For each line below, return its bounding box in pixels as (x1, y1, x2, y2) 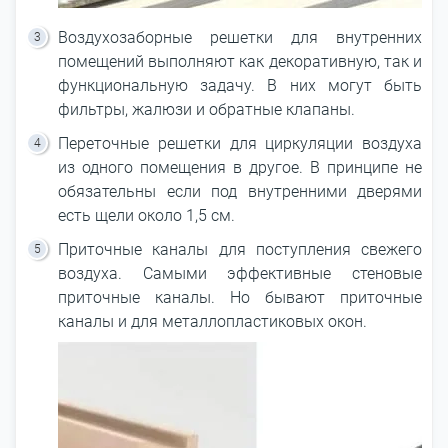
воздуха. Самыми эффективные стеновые (58, 264, 422, 283)
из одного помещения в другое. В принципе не (58, 158, 422, 177)
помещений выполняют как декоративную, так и (58, 52, 422, 71)
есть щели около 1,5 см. (58, 206, 235, 225)
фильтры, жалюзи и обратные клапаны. (58, 100, 355, 119)
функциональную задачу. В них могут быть (58, 76, 422, 95)
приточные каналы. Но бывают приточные (58, 288, 422, 307)
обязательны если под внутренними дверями (58, 182, 422, 201)
